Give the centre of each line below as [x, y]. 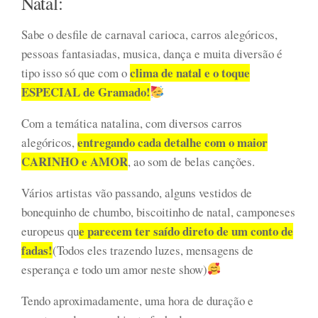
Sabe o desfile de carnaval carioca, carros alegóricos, [149, 34]
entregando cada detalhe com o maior [172, 142]
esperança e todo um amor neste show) [114, 269]
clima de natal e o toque [190, 72]
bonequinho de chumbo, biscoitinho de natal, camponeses [158, 212]
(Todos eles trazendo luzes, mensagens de [153, 250]
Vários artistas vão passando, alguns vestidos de [137, 192]
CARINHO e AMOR [75, 161]
